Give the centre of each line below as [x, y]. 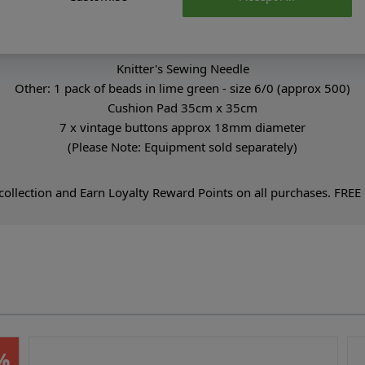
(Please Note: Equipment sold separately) [182, 146]
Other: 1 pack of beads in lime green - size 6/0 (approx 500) [182, 88]
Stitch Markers [182, 48]
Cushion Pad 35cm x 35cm [182, 107]
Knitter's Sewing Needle [182, 68]
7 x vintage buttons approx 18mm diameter [182, 127]
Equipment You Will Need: [182, 11]
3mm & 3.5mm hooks [182, 29]
